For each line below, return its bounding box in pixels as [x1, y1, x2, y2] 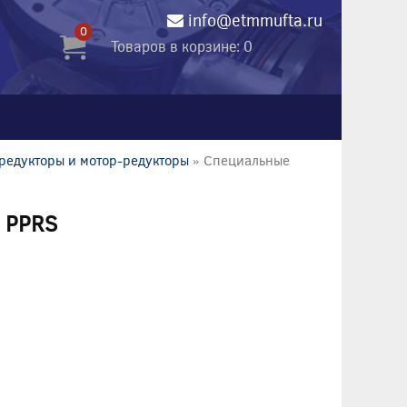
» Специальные [193, 150, 290, 169]
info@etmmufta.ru [187, 9, 323, 31]
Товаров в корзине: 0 [110, 35, 253, 55]
